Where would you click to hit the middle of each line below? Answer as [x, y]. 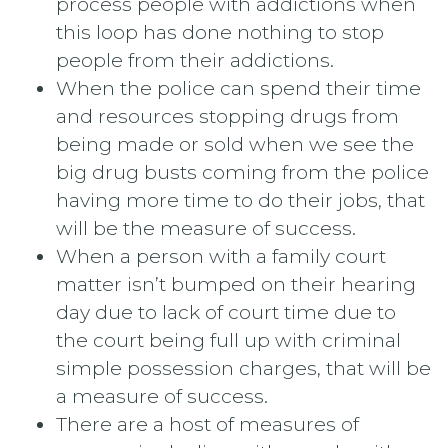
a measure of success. [162, 395]
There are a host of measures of [207, 423]
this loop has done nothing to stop [220, 31]
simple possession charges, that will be [243, 367]
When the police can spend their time [238, 87]
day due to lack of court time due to [226, 311]
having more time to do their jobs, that [240, 199]
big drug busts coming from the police [242, 171]
